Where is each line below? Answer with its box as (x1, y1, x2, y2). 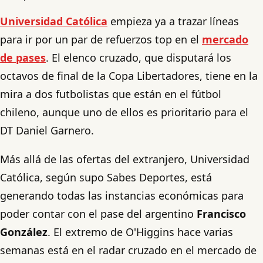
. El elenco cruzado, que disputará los (46, 50, 231, 65)
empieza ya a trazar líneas (107, 14, 239, 28)
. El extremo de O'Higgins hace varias (48, 224, 233, 239)
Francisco (197, 206, 246, 221)
